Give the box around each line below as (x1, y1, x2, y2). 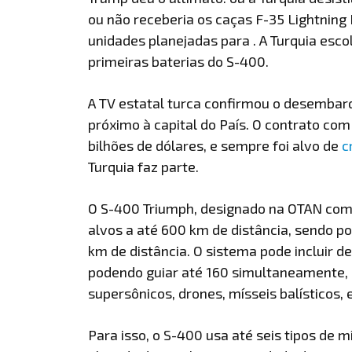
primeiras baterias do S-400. (88, 52, 269, 70)
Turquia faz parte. (88, 157, 199, 175)
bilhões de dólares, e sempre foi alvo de (88, 136, 342, 154)
